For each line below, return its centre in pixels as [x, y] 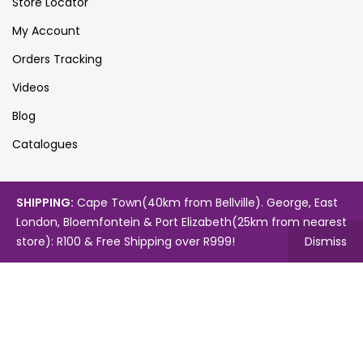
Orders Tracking [57, 59]
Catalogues [45, 144]
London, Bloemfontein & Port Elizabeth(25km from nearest [181, 222]
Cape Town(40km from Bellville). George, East [205, 203]
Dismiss [326, 241]
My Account [46, 30]
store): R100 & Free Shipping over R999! [125, 241]
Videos [31, 87]
